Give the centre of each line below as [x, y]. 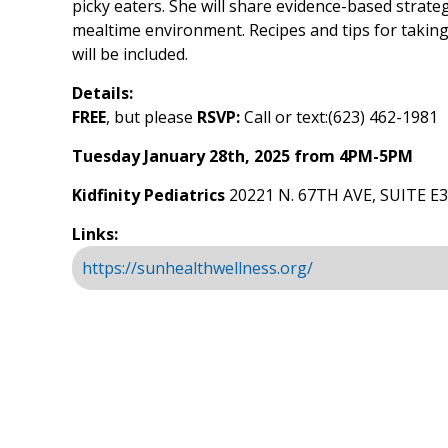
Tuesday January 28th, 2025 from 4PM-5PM [242, 156]
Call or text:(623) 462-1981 [341, 117]
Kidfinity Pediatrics [150, 195]
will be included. [130, 54]
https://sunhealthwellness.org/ [197, 268]
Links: [95, 234]
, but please [151, 117]
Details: [102, 93]
